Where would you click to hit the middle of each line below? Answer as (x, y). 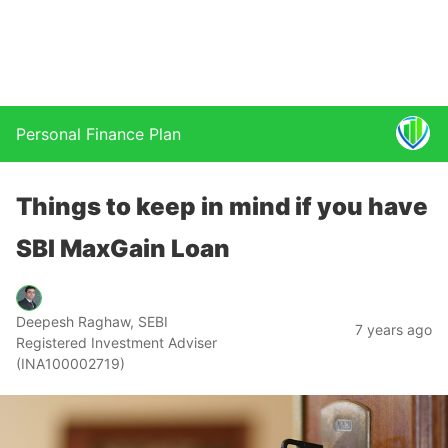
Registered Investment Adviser (116, 342)
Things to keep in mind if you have (222, 206)
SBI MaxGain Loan (123, 248)
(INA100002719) (70, 363)
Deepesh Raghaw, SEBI (92, 321)
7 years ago (393, 329)
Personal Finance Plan (98, 134)
